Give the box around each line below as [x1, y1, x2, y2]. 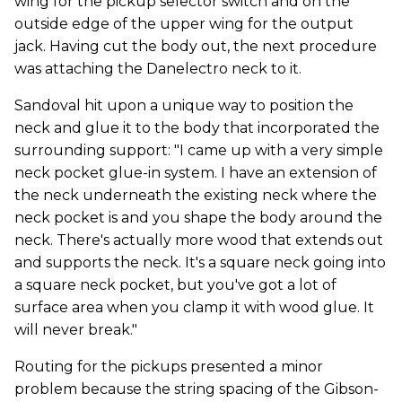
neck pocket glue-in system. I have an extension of [14, 163, 377, 181]
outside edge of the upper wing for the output [14, 14, 354, 32]
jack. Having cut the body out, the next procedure [14, 37, 377, 55]
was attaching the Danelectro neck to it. [14, 59, 301, 77]
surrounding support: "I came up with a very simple [14, 141, 383, 159]
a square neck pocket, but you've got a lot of [14, 275, 336, 293]
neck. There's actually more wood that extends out [14, 231, 383, 249]
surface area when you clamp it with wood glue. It [14, 298, 374, 316]
